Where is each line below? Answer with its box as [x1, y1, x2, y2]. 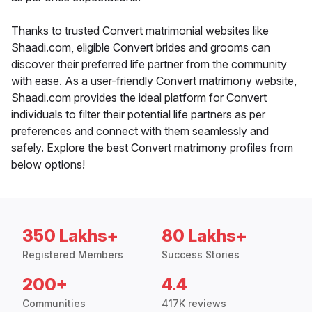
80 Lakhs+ [162, 226, 247, 247]
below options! [11, 157, 85, 172]
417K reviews [162, 297, 226, 310]
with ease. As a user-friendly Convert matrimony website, [11, 74, 297, 88]
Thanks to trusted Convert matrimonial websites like [11, 24, 269, 38]
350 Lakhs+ [22, 226, 118, 247]
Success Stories [162, 249, 240, 261]
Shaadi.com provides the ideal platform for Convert [11, 91, 267, 105]
